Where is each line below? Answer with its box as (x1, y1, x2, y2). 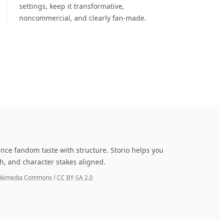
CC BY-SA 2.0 (57, 173, 93, 182)
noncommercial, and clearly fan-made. (19, 13, 146, 23)
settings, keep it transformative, (19, 1, 124, 11)
